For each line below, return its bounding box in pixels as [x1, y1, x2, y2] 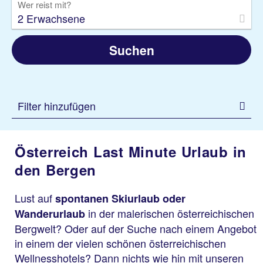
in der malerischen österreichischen [85, 205, 254, 221]
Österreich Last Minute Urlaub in [15, 141, 247, 161]
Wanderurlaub [15, 206, 85, 221]
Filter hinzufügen [18, 98, 96, 113]
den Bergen [15, 160, 97, 180]
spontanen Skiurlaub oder [55, 191, 186, 206]
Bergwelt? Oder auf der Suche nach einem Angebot [15, 221, 257, 236]
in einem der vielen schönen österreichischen [15, 235, 226, 251]
